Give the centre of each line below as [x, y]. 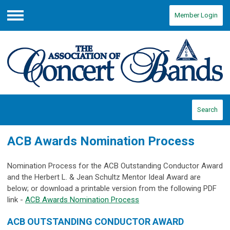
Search [207, 109]
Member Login [196, 15]
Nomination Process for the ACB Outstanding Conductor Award [115, 166]
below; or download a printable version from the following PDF [112, 188]
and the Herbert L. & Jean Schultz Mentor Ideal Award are [104, 177]
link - [16, 199]
